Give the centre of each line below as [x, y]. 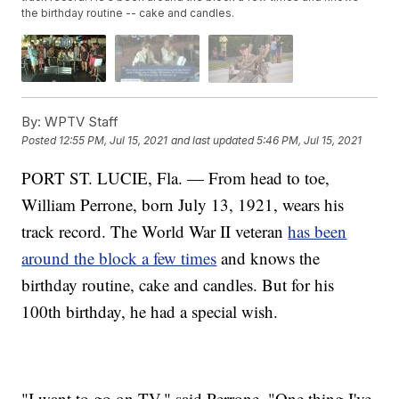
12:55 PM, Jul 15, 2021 [114, 141]
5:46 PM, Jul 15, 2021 [309, 141]
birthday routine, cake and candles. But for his [178, 284]
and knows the [269, 257]
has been [318, 231]
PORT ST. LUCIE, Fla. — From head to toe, [176, 177]
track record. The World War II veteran [155, 231]
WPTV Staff [80, 121]
